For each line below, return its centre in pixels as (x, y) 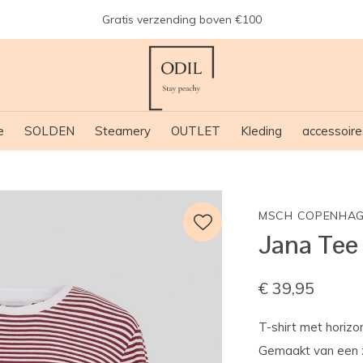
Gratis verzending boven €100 (181, 19)
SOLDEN (49, 131)
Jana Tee (308, 244)
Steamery (122, 131)
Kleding (261, 131)
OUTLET (195, 131)
